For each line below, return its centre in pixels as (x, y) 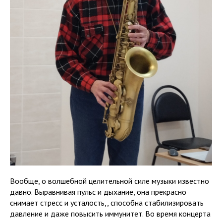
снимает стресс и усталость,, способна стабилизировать (107, 202)
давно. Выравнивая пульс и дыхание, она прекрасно (98, 192)
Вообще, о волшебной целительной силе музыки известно (110, 181)
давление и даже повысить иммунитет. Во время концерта (110, 213)
